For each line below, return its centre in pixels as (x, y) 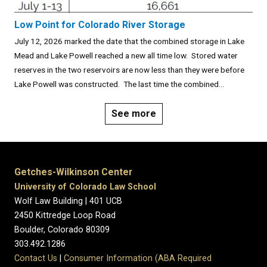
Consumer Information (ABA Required (138, 259)
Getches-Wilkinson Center (73, 172)
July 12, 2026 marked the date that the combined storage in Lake (129, 41)
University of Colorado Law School (85, 187)
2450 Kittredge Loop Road (65, 216)
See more (133, 114)
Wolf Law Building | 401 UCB (68, 201)
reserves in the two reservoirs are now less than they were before (129, 70)
